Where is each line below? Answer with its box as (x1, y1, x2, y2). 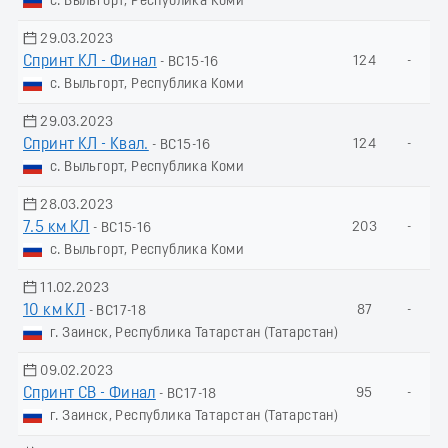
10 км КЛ (23, 302, 86, 319)
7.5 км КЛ (23, 219, 90, 236)
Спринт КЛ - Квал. (23, 136, 149, 153)
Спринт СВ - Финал (23, 385, 156, 402)
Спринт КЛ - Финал (23, 53, 157, 70)
